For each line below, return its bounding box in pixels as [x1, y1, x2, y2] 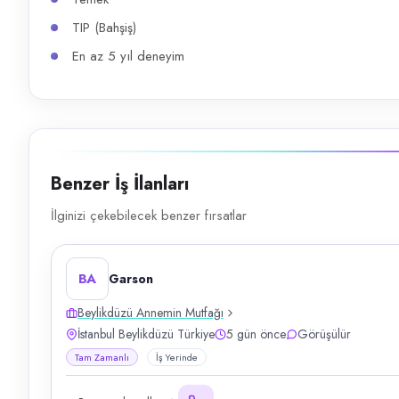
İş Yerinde [156, 350, 198, 364]
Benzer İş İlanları [51, 171, 189, 197]
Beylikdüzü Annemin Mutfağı [77, 304, 224, 322]
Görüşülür [297, 325, 351, 343]
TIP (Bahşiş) [72, 18, 136, 37]
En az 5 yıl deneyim [72, 46, 184, 66]
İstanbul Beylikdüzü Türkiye [77, 325, 215, 343]
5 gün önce [226, 325, 286, 343]
